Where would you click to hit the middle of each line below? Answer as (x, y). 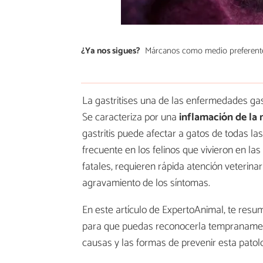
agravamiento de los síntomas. (146, 183)
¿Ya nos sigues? (111, 50)
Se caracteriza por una (131, 118)
